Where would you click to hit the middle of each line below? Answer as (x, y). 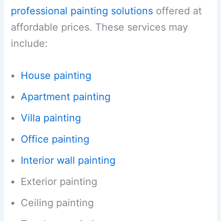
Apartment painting (66, 96)
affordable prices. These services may (100, 27)
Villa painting (51, 118)
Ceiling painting (57, 203)
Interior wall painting (68, 160)
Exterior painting (59, 181)
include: (30, 43)
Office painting (55, 139)
